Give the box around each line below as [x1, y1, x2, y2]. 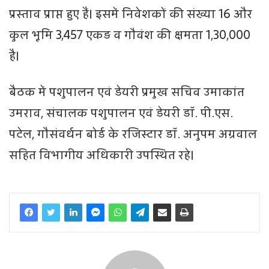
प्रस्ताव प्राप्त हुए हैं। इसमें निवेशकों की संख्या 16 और [9, 4, 252, 23]
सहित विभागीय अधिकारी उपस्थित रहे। [9, 145, 194, 165]
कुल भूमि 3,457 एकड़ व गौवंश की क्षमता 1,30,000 [9, 25, 250, 44]
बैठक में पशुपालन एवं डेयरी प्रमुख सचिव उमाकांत [9, 82, 244, 101]
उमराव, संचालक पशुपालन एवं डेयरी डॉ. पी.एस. [9, 103, 233, 122]
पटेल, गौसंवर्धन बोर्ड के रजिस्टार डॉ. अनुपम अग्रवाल [9, 124, 257, 144]
